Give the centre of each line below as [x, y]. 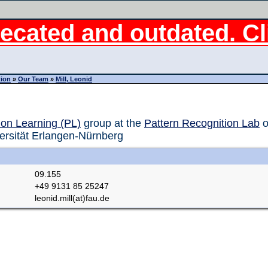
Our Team [33, 79]
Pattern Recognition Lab [202, 123]
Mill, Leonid [74, 79]
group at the [112, 123]
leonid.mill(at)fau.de [72, 198]
